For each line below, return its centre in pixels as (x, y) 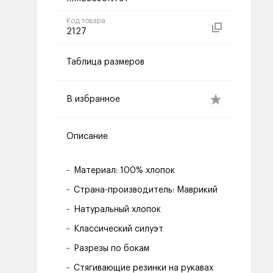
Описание (87, 136)
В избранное (93, 99)
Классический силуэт (119, 229)
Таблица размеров (105, 62)
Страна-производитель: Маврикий (146, 190)
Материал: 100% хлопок (124, 171)
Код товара (86, 21)
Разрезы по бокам (112, 249)
